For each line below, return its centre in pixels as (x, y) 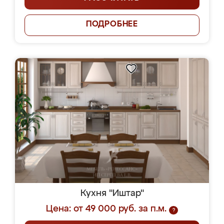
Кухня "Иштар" (112, 193)
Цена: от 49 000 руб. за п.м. (106, 209)
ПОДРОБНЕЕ (112, 24)
